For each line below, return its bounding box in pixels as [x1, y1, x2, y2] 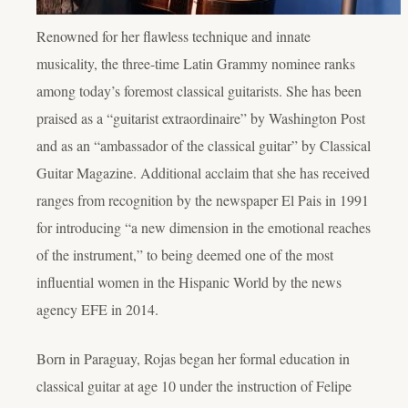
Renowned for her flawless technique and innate [36, 25, 311, 46]
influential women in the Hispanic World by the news [36, 271, 342, 291]
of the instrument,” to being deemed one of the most [36, 244, 333, 264]
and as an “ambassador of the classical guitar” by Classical [36, 135, 371, 155]
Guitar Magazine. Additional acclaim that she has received [36, 162, 370, 182]
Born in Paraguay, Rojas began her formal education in [36, 348, 350, 368]
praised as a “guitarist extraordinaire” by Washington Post [36, 107, 365, 127]
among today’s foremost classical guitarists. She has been [36, 80, 362, 100]
